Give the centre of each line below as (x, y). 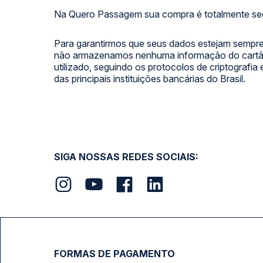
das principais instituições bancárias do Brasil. (150, 79)
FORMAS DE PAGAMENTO (114, 254)
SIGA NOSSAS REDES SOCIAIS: (126, 157)
